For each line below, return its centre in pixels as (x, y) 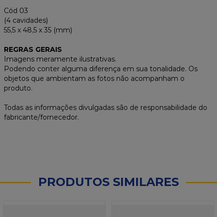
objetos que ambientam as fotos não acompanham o (94, 79)
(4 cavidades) (26, 21)
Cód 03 (16, 11)
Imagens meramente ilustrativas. (60, 59)
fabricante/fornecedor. (41, 117)
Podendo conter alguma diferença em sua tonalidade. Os (101, 69)
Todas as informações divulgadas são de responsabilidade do (106, 108)
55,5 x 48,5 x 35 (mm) (38, 30)
